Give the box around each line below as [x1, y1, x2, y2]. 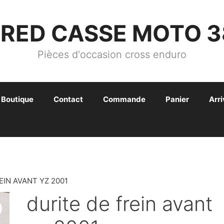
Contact [53, 94, 83, 104]
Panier [165, 94, 189, 104]
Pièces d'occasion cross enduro [37, 48, 186, 60]
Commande [102, 94, 145, 104]
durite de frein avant [26, 191, 213, 216]
